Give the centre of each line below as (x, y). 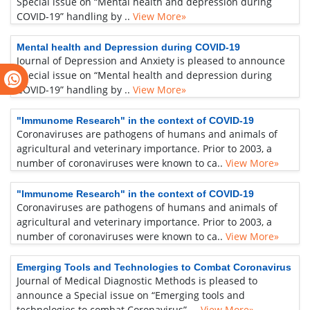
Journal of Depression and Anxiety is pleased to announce (151, 61)
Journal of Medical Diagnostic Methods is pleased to (137, 281)
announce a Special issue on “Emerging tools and (131, 295)
